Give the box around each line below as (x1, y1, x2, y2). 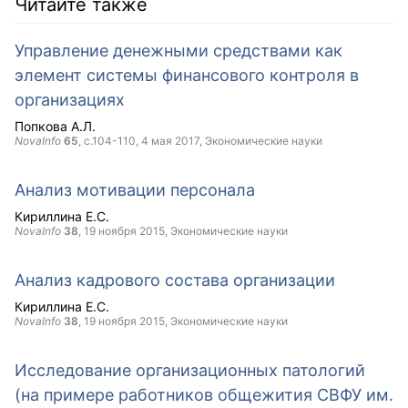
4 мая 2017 (141, 134, 199, 148)
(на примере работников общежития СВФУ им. (15, 385, 393, 404)
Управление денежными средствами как (15, 41, 342, 60)
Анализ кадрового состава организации (15, 270, 335, 290)
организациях (15, 90, 125, 109)
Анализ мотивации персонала (15, 180, 255, 199)
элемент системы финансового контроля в (15, 66, 359, 85)
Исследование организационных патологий (15, 361, 365, 380)
